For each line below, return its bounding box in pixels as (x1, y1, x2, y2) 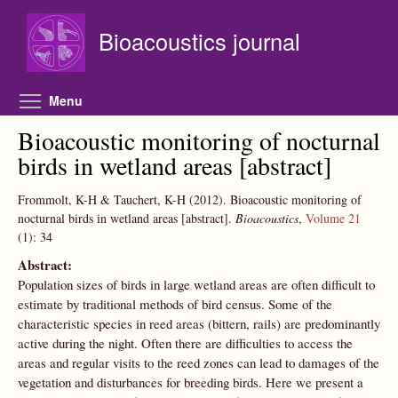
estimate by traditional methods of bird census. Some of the (18, 295, 332, 313)
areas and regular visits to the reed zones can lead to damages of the (18, 354, 379, 371)
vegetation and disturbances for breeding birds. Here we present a (18, 373, 363, 391)
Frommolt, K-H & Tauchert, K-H (18, 191, 186, 208)
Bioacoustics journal (99, 25, 300, 57)
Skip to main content (142, 2, 250, 19)
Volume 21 (306, 210, 361, 227)
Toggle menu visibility (114, 90, 248, 107)
